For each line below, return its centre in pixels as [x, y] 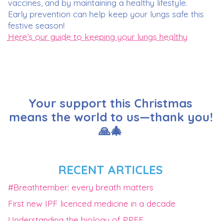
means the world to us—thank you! [110, 117]
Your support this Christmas [110, 103]
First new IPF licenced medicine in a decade [92, 204]
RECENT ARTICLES [110, 170]
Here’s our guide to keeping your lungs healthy [97, 37]
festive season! [36, 25]
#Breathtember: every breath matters [80, 187]
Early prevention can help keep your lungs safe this [106, 14]
